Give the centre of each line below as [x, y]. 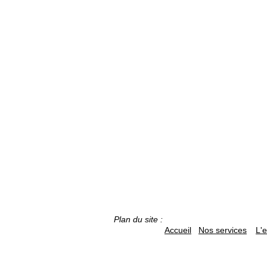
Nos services [223, 230]
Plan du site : [138, 219]
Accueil [178, 230]
